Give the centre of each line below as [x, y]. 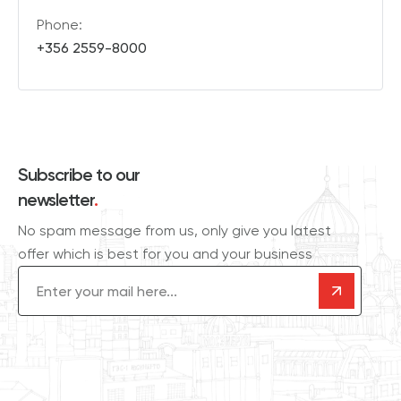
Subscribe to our [79, 175]
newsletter [56, 200]
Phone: [60, 25]
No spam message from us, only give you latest [175, 231]
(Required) [84, 276]
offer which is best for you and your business [165, 254]
